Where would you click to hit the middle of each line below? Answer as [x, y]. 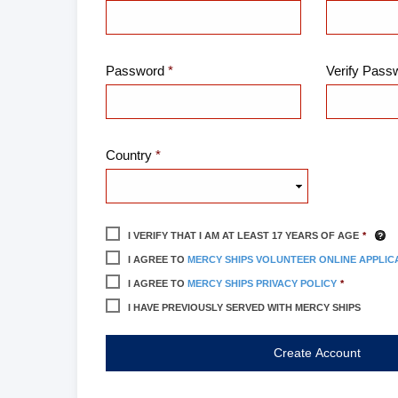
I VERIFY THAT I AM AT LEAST [200, 236]
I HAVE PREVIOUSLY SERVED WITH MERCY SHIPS [244, 308]
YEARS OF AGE [321, 236]
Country [129, 155]
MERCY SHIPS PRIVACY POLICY [262, 284]
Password [135, 71]
